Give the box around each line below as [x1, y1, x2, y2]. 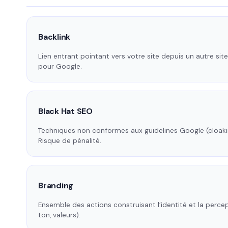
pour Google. [38, 62, 82, 71]
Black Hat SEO [38, 106, 93, 117]
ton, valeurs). [38, 211, 80, 220]
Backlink [38, 32, 71, 43]
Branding [38, 180, 74, 191]
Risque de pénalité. [38, 136, 101, 146]
